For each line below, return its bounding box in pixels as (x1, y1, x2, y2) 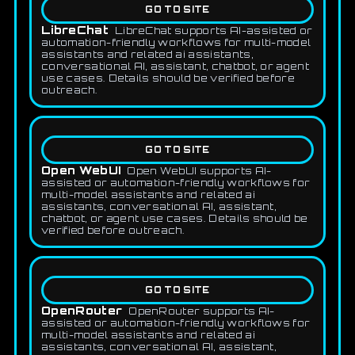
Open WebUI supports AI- (127, 165, 272, 177)
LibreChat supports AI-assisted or (114, 25, 313, 37)
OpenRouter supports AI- (128, 305, 275, 318)
